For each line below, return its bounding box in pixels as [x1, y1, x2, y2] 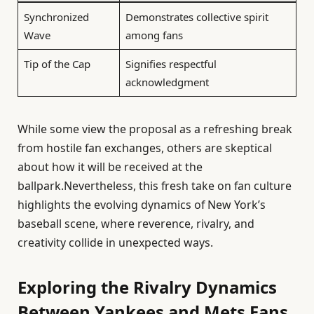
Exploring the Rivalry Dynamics [18, 275, 277, 299]
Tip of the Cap [23, 57, 90, 71]
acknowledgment [125, 75, 209, 90]
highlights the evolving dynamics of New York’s [18, 196, 266, 212]
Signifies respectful [125, 57, 217, 71]
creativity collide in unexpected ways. [18, 234, 213, 250]
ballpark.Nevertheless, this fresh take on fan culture [18, 177, 292, 193]
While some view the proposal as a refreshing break [18, 121, 292, 137]
